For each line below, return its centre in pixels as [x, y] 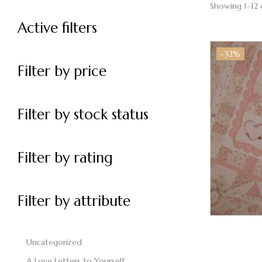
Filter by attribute [74, 201]
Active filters [57, 27]
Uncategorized [54, 242]
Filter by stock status [83, 114]
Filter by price [62, 71]
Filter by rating [65, 157]
